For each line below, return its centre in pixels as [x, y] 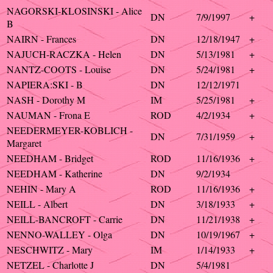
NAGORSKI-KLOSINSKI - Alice [74, 11]
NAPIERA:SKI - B [45, 84]
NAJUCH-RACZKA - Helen [64, 54]
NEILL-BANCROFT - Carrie [65, 219]
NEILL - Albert [37, 204]
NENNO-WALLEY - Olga [59, 234]
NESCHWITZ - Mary [50, 250]
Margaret [24, 143]
